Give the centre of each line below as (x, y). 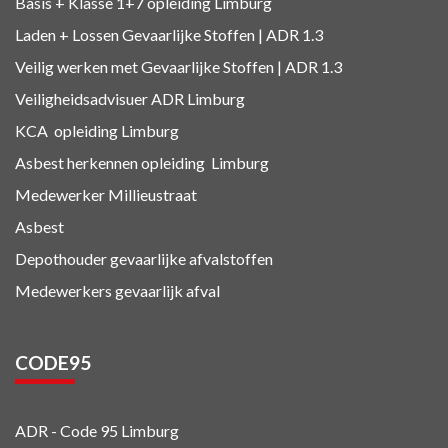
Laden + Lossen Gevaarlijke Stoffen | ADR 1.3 (169, 34)
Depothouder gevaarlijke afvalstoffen (144, 258)
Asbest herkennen (76, 162)
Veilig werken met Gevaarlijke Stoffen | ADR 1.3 (178, 66)
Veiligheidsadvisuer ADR (99, 98)
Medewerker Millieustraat (106, 194)
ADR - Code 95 (66, 430)
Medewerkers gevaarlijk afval (117, 290)
